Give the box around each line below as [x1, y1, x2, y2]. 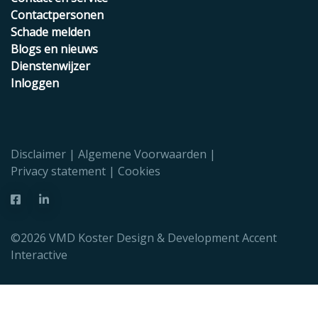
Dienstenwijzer [11, 58, 90, 75]
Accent [242, 230, 277, 246]
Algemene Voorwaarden [78, 146, 207, 163]
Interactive [11, 247, 67, 263]
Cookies [118, 163, 160, 180]
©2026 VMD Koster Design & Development [11, 230, 242, 246]
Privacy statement [11, 163, 106, 180]
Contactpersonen [11, 7, 104, 23]
